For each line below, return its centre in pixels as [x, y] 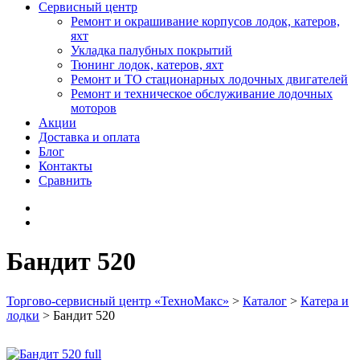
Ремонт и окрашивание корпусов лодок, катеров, [205, 21]
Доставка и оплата [89, 137]
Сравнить [65, 180]
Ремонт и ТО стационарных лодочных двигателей [209, 79]
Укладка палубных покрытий [151, 50]
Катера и [325, 301]
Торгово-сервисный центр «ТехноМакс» [118, 301]
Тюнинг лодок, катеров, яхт [147, 65]
